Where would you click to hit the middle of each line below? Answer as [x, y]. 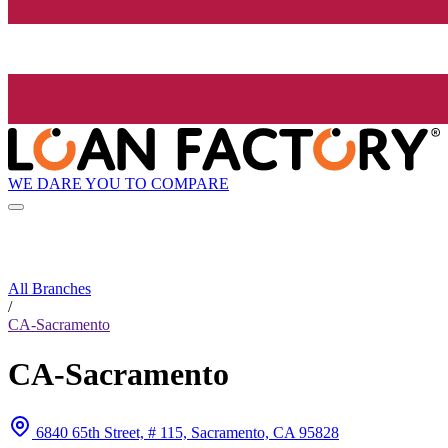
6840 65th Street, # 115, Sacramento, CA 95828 [187, 433]
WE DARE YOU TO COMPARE [118, 183]
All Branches [49, 289]
